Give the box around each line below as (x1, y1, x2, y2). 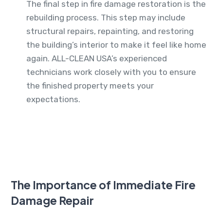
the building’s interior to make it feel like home (26, 40, 206, 50)
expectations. (26, 94, 80, 105)
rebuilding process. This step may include (26, 13, 185, 23)
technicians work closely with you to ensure (26, 67, 196, 77)
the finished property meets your (26, 81, 154, 91)
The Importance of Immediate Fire (11, 178, 196, 192)
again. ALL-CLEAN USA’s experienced (26, 54, 167, 64)
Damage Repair (11, 193, 94, 208)
